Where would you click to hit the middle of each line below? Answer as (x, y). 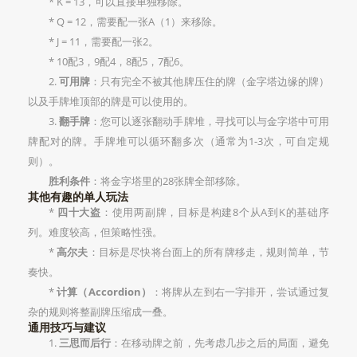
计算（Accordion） (104, 291)
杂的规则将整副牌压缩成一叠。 (100, 311)
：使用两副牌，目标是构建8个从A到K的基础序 (215, 212)
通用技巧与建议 (67, 327)
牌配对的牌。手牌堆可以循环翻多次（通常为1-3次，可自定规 (178, 141)
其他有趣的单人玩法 (78, 196)
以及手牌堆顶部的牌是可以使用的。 (111, 101)
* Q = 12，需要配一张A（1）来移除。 (135, 21)
